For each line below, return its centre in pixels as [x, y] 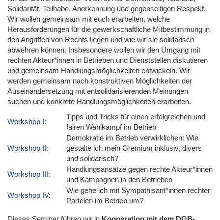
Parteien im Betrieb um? [105, 200]
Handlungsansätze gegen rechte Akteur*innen [139, 169]
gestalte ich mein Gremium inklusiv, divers [134, 148]
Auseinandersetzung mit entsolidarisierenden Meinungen [98, 91]
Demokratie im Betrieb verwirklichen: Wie [132, 137]
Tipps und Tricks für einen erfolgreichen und [136, 116]
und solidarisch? [92, 158]
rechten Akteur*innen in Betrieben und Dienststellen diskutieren [108, 60]
